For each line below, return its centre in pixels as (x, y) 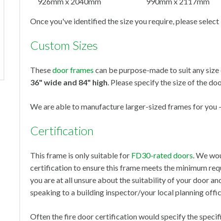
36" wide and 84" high (69, 82)
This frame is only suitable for (81, 155)
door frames (73, 70)
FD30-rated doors (162, 155)
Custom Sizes (64, 45)
